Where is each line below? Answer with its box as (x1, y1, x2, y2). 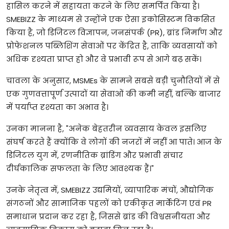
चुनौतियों (170, 75, 202, 86)
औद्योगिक (180, 185, 214, 195)
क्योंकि (54, 136, 79, 147)
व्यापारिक (124, 185, 159, 195)
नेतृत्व (28, 185, 49, 195)
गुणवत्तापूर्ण (22, 88, 62, 99)
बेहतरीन (92, 123, 122, 134)
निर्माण (181, 27, 207, 38)
